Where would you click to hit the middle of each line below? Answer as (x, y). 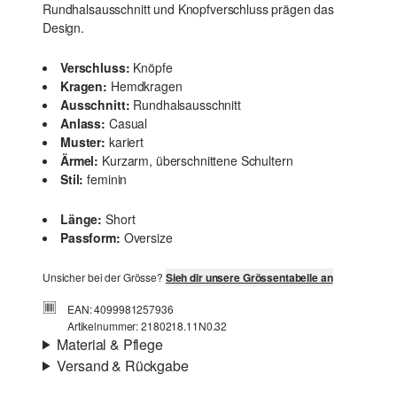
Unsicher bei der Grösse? (104, 277)
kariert (126, 142)
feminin (107, 179)
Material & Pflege (110, 345)
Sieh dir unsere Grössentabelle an (249, 278)
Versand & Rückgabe (123, 366)
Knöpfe (153, 68)
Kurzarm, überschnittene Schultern (198, 161)
